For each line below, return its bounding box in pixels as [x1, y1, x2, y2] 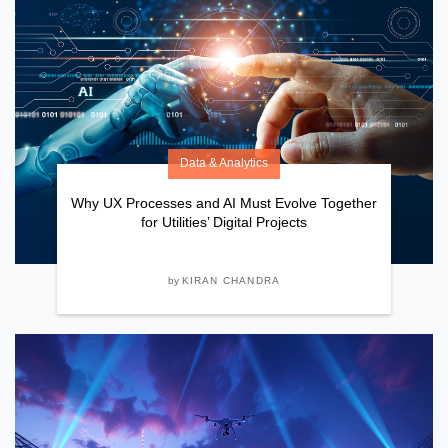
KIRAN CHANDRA [181, 275, 281, 286]
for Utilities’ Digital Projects [140, 214, 307, 230]
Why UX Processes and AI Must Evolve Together [70, 195, 377, 211]
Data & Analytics [179, 156, 268, 170]
